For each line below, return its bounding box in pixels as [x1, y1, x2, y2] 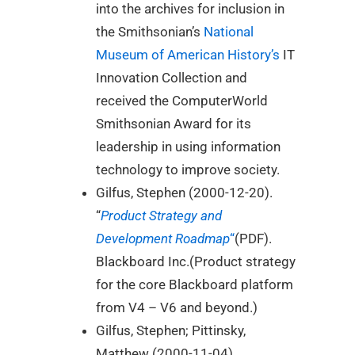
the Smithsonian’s [96, 24, 204, 40]
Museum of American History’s [96, 47, 280, 63]
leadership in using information [96, 139, 281, 155]
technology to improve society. [96, 162, 280, 178]
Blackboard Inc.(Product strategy [96, 254, 296, 270]
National [204, 24, 254, 40]
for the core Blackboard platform [96, 277, 293, 293]
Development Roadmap [96, 231, 230, 247]
